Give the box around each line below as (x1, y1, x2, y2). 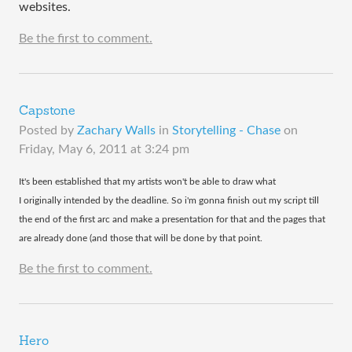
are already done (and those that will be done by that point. (19, 233, 262, 243)
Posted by (19, 124, 77, 137)
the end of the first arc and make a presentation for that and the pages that (19, 214, 325, 224)
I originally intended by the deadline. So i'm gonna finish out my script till (19, 196, 319, 205)
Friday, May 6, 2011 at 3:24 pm (19, 143, 189, 156)
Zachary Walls (77, 124, 156, 137)
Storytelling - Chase (172, 124, 280, 137)
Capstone (19, 105, 75, 118)
